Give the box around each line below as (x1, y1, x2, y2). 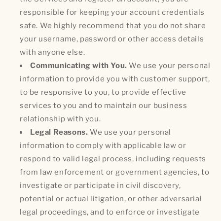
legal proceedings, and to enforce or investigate (20, 207, 200, 217)
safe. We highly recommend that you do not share (20, 21, 206, 30)
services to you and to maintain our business (20, 101, 187, 110)
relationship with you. (20, 114, 101, 123)
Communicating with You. (30, 61, 127, 70)
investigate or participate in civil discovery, (20, 181, 181, 190)
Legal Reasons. (30, 127, 88, 137)
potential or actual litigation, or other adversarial (20, 194, 202, 203)
